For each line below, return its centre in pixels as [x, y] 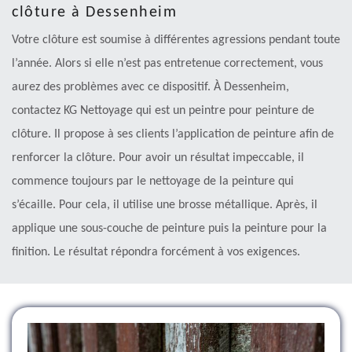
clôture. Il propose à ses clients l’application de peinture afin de [173, 134]
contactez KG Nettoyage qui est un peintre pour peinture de [163, 110]
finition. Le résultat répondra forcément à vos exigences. [156, 252]
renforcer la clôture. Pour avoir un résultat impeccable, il [158, 158]
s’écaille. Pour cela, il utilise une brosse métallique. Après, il [165, 205]
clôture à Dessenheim [94, 12]
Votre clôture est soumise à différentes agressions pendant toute [176, 40]
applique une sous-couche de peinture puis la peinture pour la [169, 228]
